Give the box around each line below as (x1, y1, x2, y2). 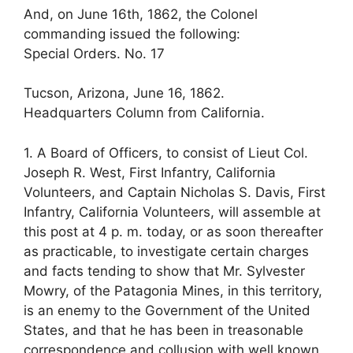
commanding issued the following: (24, 25, 240, 42)
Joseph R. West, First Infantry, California (24, 164, 276, 180)
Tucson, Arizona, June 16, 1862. (24, 85, 225, 102)
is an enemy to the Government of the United (24, 302, 310, 318)
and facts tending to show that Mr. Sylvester (24, 262, 305, 279)
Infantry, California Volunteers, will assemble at (24, 203, 321, 220)
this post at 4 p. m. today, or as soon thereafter (24, 223, 323, 240)
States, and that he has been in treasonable (24, 321, 303, 338)
